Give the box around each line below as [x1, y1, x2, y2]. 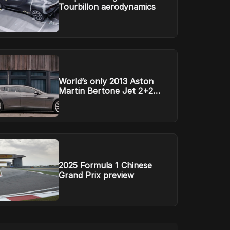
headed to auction [58, 95, 130, 106]
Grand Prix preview [58, 170, 134, 180]
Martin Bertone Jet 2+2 [58, 86, 153, 96]
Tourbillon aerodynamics [58, 2, 156, 12]
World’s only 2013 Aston [58, 76, 154, 86]
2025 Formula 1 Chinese [58, 160, 152, 170]
